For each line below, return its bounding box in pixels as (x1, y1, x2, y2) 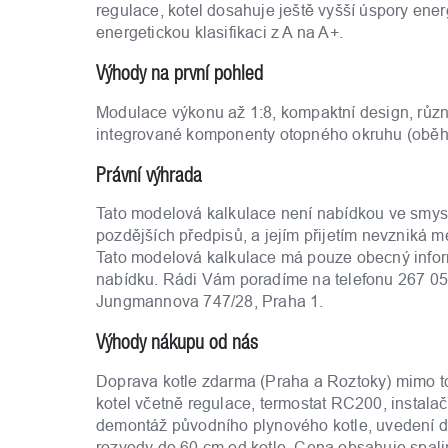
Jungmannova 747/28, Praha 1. (96, 292, 324, 311)
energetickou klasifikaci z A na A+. (96, 23, 343, 42)
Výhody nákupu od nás (96, 330, 258, 354)
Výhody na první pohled (96, 61, 263, 85)
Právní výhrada (96, 162, 202, 186)
